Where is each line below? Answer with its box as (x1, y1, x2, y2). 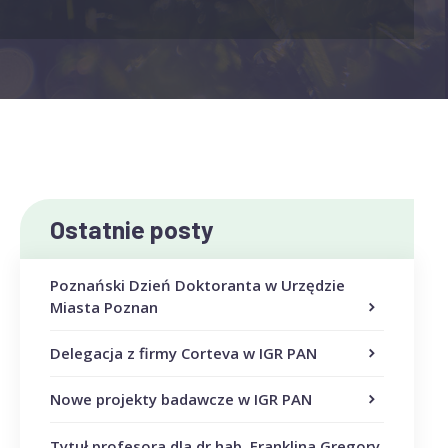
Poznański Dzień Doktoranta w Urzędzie (49, 275, 345, 295)
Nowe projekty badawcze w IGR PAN (49, 389, 312, 410)
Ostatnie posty (49, 214, 214, 244)
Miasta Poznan (49, 297, 158, 317)
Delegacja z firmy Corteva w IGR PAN (49, 343, 317, 364)
